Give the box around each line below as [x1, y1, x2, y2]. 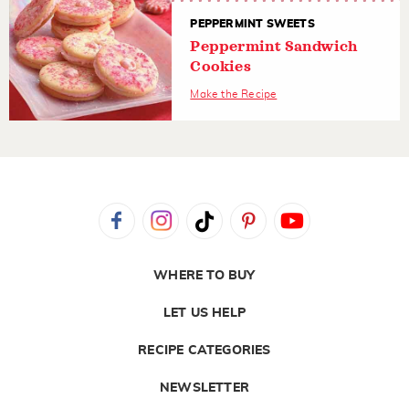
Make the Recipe [190, 88, 278, 100]
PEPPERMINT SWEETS [190, 17, 315, 29]
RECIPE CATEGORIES [138, 343, 271, 357]
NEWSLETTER [160, 381, 249, 394]
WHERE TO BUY [153, 268, 256, 282]
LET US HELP [163, 306, 246, 320]
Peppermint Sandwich [190, 38, 359, 54]
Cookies [190, 58, 251, 74]
